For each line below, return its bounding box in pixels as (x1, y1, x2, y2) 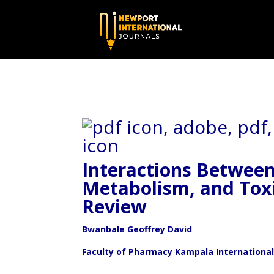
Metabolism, (82, 176, 201, 201)
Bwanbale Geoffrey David (82, 223, 193, 235)
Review (82, 194, 147, 219)
